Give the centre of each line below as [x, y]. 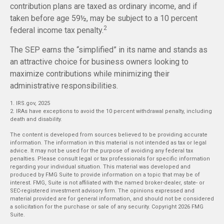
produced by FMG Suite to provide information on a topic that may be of [105, 174]
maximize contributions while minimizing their [90, 73]
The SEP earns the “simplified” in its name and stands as [109, 49]
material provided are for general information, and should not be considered [112, 198]
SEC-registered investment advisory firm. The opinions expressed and [102, 190]
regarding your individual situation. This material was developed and [100, 166]
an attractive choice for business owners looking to [99, 61]
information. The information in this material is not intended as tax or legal [108, 142]
